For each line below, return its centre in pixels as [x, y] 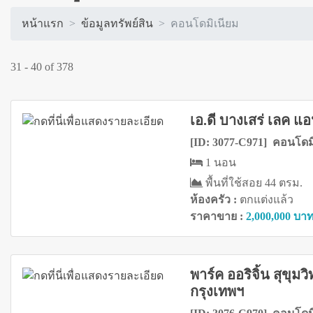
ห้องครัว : [214, 200]
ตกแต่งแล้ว [266, 200]
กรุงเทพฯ [217, 292]
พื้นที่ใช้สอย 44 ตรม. [252, 183]
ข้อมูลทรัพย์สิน [117, 24]
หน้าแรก [43, 24]
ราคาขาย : [218, 217]
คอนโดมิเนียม [205, 24]
